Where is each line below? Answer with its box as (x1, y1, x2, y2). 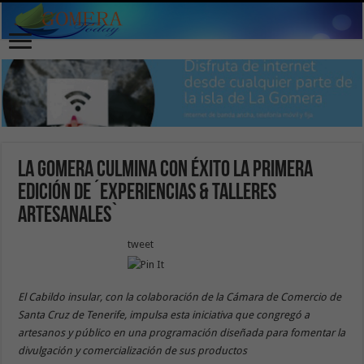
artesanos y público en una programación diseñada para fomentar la (18, 326, 346, 339)
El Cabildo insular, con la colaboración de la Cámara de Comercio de (18, 290, 342, 303)
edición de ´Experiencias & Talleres (18, 181, 277, 205)
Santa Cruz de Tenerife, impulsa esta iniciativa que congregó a (18, 308, 310, 321)
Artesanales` (18, 204, 118, 227)
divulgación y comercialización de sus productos (18, 344, 250, 357)
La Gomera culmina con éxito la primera (18, 158, 314, 182)
